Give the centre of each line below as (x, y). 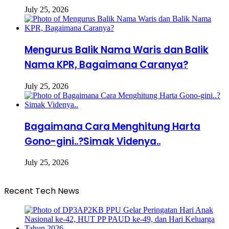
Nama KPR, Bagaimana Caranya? (106, 65)
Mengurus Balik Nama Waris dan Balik (117, 50)
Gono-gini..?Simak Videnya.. (93, 141)
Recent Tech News (42, 191)
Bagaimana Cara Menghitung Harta (112, 126)
